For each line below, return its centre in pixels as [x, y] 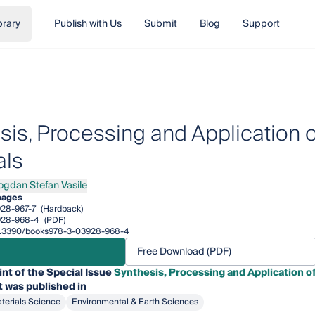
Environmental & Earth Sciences [135, 302]
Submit [160, 24]
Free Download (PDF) [184, 252]
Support [261, 24]
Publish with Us [88, 24]
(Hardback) [60, 209]
